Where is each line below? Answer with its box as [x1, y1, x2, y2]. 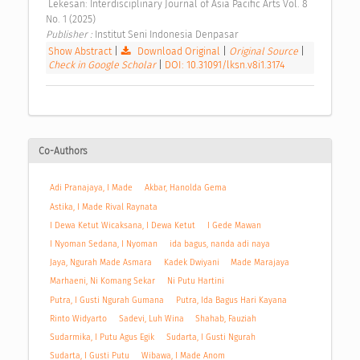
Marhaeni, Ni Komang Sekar [50, 276, 156, 287]
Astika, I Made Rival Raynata [50, 201, 158, 212]
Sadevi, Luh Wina [118, 313, 184, 324]
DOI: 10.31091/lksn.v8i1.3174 [165, 59, 284, 72]
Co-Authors [39, 145, 88, 157]
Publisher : [46, 28, 95, 41]
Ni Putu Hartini [166, 276, 224, 287]
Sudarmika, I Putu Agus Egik [50, 332, 155, 343]
